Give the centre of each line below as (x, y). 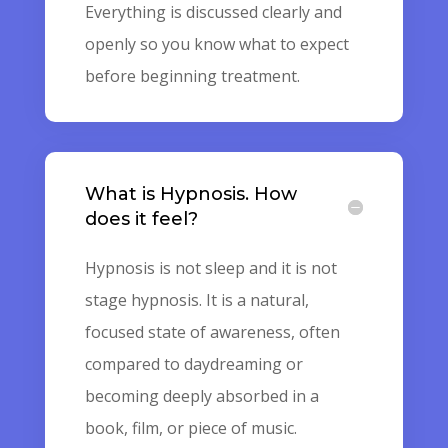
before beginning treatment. (192, 76)
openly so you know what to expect (216, 44)
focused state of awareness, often (212, 332)
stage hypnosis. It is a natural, (196, 300)
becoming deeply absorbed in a (201, 396)
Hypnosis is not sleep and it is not (210, 268)
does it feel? (141, 219)
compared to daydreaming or (193, 364)
